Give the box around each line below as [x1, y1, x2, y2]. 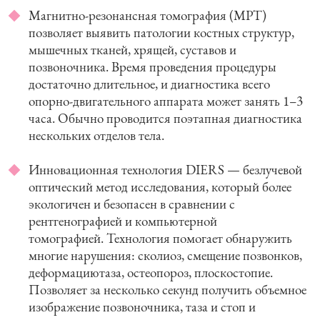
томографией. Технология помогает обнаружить [29, 229, 292, 247]
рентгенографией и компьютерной [29, 211, 217, 230]
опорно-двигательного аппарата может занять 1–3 [29, 91, 303, 110]
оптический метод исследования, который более [29, 177, 291, 196]
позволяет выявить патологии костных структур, [29, 23, 294, 41]
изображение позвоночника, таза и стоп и [29, 297, 256, 316]
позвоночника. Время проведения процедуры [29, 57, 276, 76]
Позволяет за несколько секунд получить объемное [29, 280, 306, 299]
